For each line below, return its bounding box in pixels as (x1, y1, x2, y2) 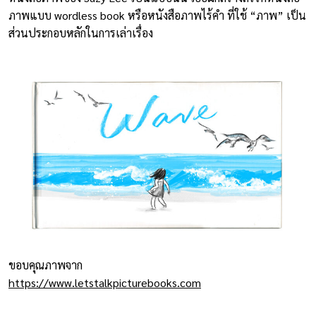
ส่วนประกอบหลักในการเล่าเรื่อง (8, 25, 153, 40)
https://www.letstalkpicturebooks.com (8, 274, 201, 290)
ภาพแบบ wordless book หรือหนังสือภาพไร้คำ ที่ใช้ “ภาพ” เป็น (8, 7, 306, 23)
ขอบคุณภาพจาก (8, 257, 83, 272)
